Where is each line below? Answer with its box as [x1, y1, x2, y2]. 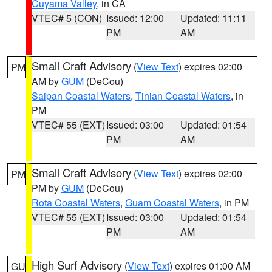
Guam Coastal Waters [125, 195, 219, 209]
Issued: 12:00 [106, 11, 164, 25]
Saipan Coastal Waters [32, 89, 131, 103]
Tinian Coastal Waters [135, 89, 231, 103]
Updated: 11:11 [180, 11, 247, 25]
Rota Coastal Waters [32, 195, 120, 209]
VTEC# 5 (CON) [32, 11, 102, 25]
